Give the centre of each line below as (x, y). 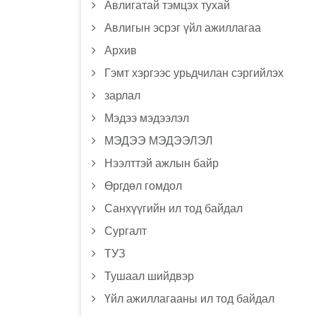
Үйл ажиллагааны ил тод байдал (189, 299)
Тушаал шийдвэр (149, 276)
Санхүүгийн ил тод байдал (173, 208)
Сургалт (125, 231)
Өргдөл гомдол (143, 186)
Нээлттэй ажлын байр (161, 163)
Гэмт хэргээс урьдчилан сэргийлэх (194, 73)
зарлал (122, 96)
